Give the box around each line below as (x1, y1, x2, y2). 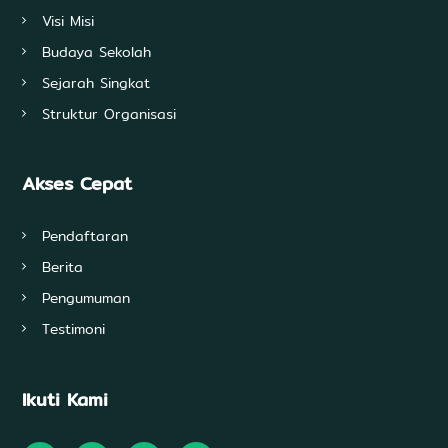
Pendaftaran (41, 225, 128, 248)
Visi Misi (41, 10, 94, 33)
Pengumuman (41, 287, 130, 310)
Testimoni (41, 318, 105, 341)
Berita (41, 256, 83, 279)
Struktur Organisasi (41, 103, 176, 126)
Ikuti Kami (25, 384, 108, 414)
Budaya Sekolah (41, 41, 151, 64)
